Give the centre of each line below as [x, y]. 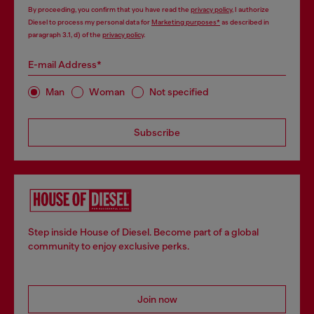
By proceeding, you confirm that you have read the [109, 9]
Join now [157, 299]
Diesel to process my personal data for [90, 22]
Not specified [179, 92]
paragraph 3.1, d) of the [65, 34]
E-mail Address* [65, 64]
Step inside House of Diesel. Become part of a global [143, 232]
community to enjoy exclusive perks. [109, 246]
